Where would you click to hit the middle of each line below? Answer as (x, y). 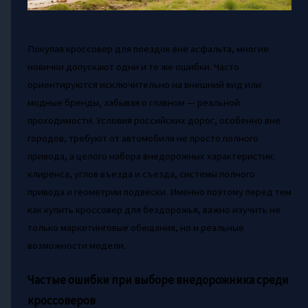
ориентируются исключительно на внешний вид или (144, 84)
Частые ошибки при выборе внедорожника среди (158, 279)
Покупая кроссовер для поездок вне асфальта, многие (148, 48)
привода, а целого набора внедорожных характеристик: (151, 156)
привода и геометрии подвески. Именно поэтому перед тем (159, 191)
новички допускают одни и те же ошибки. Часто (133, 66)
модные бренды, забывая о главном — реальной (133, 102)
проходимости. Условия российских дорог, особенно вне (154, 120)
